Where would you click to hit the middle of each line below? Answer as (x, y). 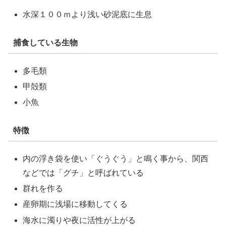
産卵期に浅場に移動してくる (75, 204)
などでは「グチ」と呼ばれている (83, 173)
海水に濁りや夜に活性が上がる (79, 220)
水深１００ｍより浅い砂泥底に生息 (88, 15)
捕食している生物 (45, 43)
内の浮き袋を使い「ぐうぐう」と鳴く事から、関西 (116, 159)
